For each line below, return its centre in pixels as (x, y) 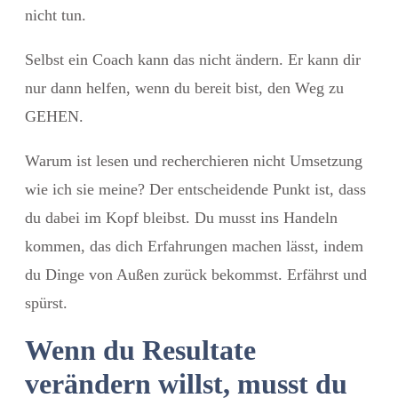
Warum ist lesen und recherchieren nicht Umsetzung (194, 160)
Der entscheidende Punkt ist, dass (255, 189)
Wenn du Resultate (140, 350)
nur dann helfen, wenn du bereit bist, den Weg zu (184, 88)
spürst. (46, 302)
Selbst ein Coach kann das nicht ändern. (154, 59)
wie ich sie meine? (85, 189)
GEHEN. (54, 116)
